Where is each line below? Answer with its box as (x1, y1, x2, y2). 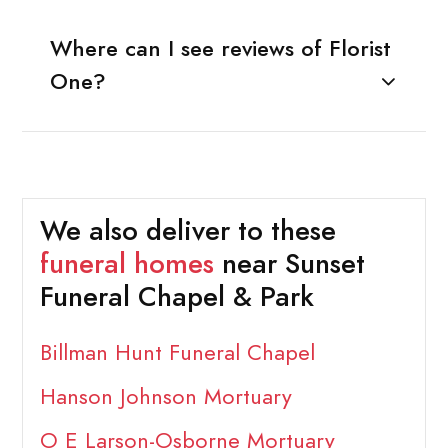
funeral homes (39, 245, 214, 284)
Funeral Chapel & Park (39, 278, 314, 317)
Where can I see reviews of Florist (49, 32, 391, 64)
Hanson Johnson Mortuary (39, 381, 292, 413)
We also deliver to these (39, 212, 336, 251)
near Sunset (213, 245, 365, 284)
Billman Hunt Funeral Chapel (39, 337, 315, 369)
